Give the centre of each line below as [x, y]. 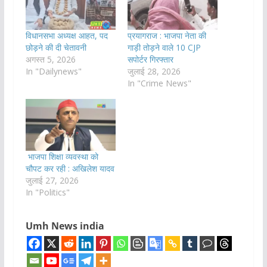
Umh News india [65, 226]
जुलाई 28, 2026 [154, 72]
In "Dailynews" [53, 72]
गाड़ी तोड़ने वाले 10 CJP [164, 48]
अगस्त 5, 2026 [50, 60]
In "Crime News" [159, 83]
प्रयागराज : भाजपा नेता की [167, 36]
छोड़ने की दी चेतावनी [56, 48]
